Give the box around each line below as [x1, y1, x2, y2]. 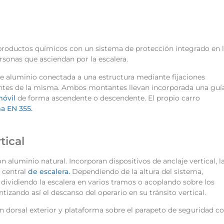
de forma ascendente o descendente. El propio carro [15, 93, 200, 102]
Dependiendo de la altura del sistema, [70, 166, 203, 176]
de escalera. [28, 166, 70, 176]
